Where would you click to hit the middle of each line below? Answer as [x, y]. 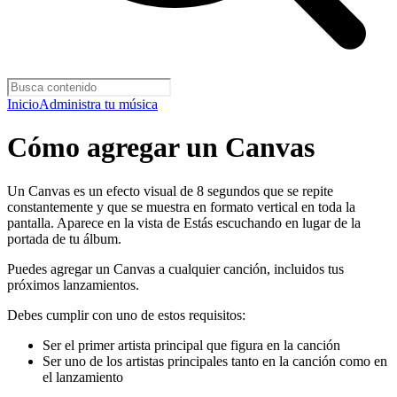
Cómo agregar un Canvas [161, 148]
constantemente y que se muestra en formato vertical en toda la [181, 206]
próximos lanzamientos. [73, 284]
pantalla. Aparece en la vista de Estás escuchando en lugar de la [184, 222]
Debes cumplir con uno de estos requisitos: [126, 315]
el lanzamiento [83, 377]
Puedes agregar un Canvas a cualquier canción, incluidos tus [175, 269]
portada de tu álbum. [64, 238]
